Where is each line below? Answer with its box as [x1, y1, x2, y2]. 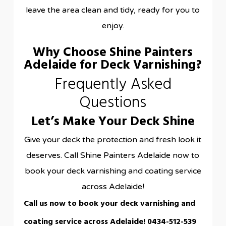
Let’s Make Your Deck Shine [31, 111, 195, 132]
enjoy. [101, 20, 124, 31]
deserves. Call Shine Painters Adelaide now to [26, 150, 200, 160]
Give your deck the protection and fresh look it [24, 134, 202, 145]
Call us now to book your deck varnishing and [23, 197, 195, 210]
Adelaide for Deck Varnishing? [24, 54, 202, 76]
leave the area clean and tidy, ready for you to [26, 5, 200, 15]
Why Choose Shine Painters [33, 42, 193, 63]
